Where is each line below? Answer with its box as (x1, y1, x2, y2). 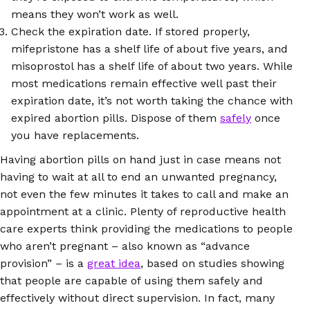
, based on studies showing (140, 256, 284, 270)
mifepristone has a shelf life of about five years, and (11, 42, 288, 55)
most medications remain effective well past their (11, 76, 277, 90)
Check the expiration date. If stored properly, (11, 24, 250, 38)
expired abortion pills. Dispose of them (11, 111, 220, 125)
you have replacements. (11, 128, 139, 142)
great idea (87, 256, 140, 270)
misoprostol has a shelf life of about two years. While (11, 59, 293, 73)
